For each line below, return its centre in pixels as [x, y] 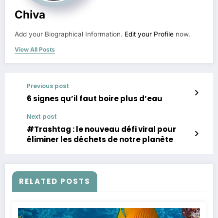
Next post [42, 116]
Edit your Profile [149, 34]
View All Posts [35, 49]
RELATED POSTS [55, 181]
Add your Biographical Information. [70, 34]
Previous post [48, 86]
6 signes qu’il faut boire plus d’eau [95, 98]
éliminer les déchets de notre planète [100, 139]
